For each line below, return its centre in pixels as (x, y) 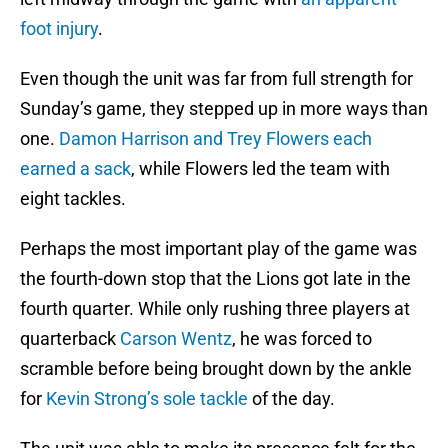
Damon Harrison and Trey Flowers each (213, 139)
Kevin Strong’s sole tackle (145, 399)
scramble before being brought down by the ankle (216, 369)
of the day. (291, 399)
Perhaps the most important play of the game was (218, 249)
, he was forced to (302, 339)
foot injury (59, 29)
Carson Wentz (176, 339)
